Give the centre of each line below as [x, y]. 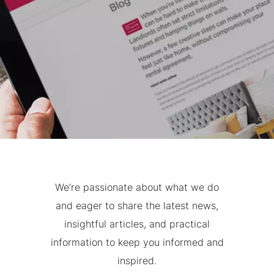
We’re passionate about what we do [137, 187]
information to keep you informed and [137, 242]
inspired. [137, 261]
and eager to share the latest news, [137, 206]
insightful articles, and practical [137, 224]
